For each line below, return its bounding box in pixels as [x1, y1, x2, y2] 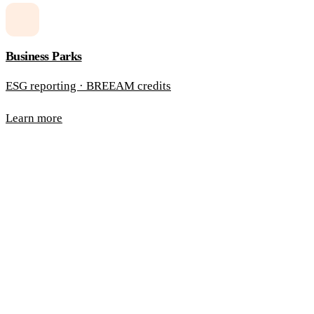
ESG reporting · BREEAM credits [6, 78, 171, 93]
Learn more [6, 111, 62, 125]
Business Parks [6, 49, 82, 63]
